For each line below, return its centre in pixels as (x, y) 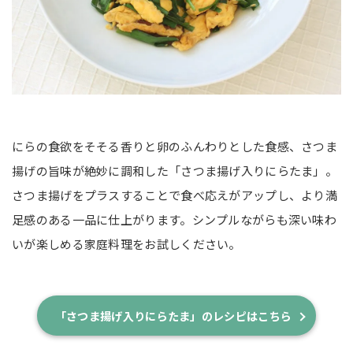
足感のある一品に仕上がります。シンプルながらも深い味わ (175, 219)
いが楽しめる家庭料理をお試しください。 (126, 243)
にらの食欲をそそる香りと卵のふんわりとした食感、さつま (175, 146)
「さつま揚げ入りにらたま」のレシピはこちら (173, 315)
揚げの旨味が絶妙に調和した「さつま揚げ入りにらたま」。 (175, 170)
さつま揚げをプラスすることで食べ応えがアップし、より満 (175, 195)
